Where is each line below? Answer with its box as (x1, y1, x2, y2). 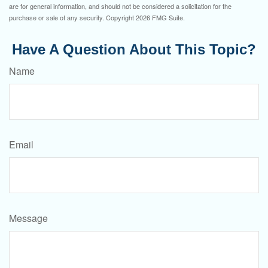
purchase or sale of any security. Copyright (9, 13, 136, 22)
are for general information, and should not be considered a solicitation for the (9, 1, 232, 11)
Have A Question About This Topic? (12, 41, 256, 57)
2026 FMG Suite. (136, 13, 185, 22)
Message (9, 211, 48, 225)
